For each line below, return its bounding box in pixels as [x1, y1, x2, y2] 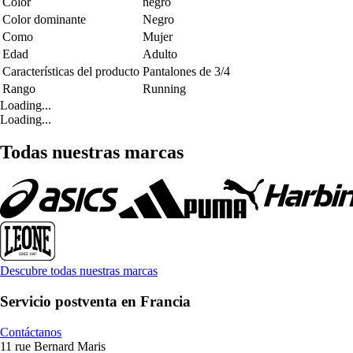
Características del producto [2, 64, 139, 78]
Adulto [143, 46, 177, 61]
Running [143, 81, 186, 95]
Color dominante [2, 12, 86, 26]
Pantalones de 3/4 [143, 64, 230, 78]
